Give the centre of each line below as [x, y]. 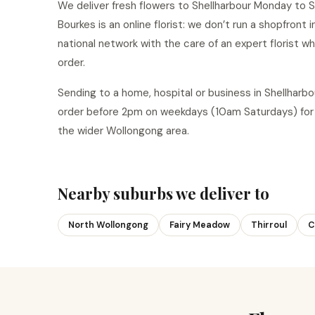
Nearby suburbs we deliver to [163, 193]
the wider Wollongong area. [123, 131]
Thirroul [269, 225]
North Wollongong [108, 225]
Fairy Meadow [200, 225]
